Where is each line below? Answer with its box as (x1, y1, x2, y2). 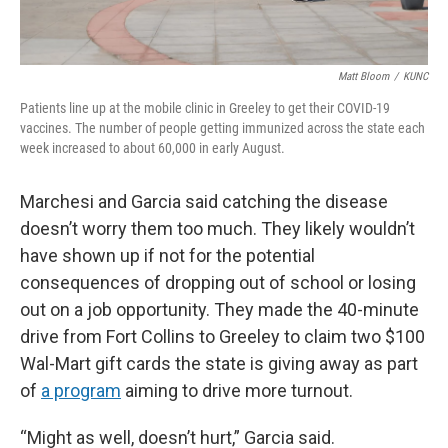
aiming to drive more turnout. (121, 379, 353, 401)
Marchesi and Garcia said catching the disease (20, 190, 388, 212)
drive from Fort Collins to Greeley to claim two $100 (20, 325, 425, 347)
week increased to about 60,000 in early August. (20, 139, 285, 156)
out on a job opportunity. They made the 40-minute (20, 298, 419, 320)
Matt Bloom (338, 69, 389, 83)
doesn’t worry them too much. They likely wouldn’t (20, 217, 415, 239)
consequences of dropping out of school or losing (20, 271, 416, 293)
